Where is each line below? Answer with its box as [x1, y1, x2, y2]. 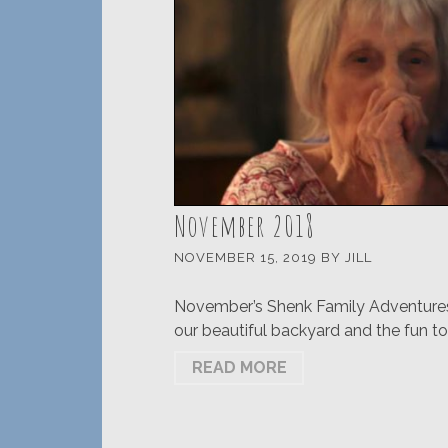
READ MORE [191, 358, 287, 377]
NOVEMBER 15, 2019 [174, 250, 321, 265]
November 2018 [174, 207, 316, 244]
